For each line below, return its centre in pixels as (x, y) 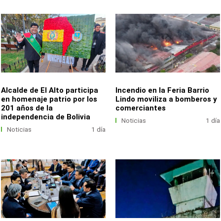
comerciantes (141, 108)
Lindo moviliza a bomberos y (166, 99)
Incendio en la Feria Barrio (163, 90)
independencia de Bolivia (46, 117)
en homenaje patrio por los (49, 99)
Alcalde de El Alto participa (50, 90)
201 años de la (27, 108)
